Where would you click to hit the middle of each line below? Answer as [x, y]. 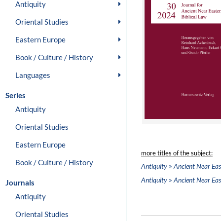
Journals [20, 183]
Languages [33, 75]
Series [16, 95]
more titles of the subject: [177, 153]
